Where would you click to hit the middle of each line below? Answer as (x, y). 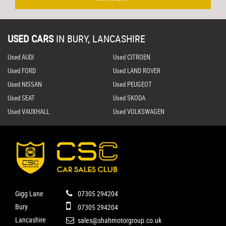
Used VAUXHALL (29, 112)
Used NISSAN (25, 84)
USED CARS (31, 39)
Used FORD (22, 71)
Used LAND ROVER (136, 71)
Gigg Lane (29, 194)
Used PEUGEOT (132, 84)
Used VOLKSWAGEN (138, 112)
